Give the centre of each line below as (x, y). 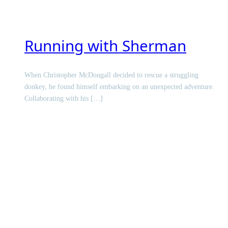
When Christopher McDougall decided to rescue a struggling (111, 75)
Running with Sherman (105, 45)
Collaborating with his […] (64, 98)
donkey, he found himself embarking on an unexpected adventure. (119, 87)
